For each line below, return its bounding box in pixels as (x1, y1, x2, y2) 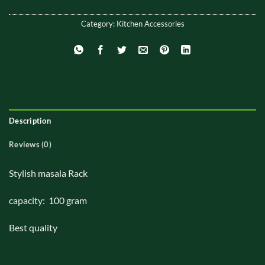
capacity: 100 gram (9, 195, 87, 206)
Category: (80, 19, 117, 29)
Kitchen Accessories (116, 19, 185, 29)
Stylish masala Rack (9, 167, 88, 179)
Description (9, 116, 51, 126)
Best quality (9, 221, 57, 233)
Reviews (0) (9, 140, 51, 150)
